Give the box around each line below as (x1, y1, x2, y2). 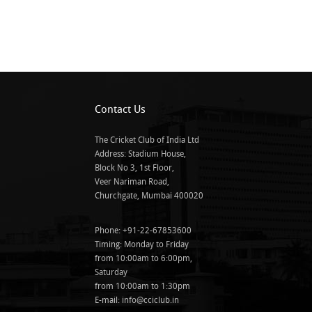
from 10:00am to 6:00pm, (95, 253, 192, 263)
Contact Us (95, 102, 146, 116)
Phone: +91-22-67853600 (95, 225, 192, 235)
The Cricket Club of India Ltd (95, 134, 199, 145)
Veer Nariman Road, (95, 176, 169, 187)
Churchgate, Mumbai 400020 (95, 190, 203, 201)
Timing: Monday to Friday (95, 239, 189, 249)
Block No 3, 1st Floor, (95, 162, 174, 173)
